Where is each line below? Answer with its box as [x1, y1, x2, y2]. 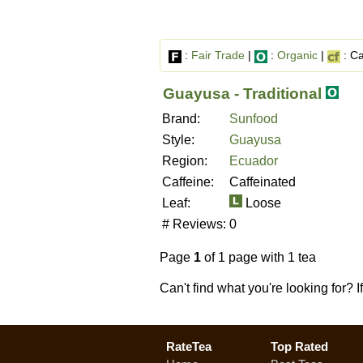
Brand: [162, 112, 200, 126]
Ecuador [229, 154, 278, 168]
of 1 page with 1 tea [201, 250, 316, 264]
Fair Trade [191, 49, 245, 62]
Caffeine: [162, 175, 214, 189]
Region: [162, 154, 207, 168]
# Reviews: [162, 217, 226, 231]
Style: [162, 133, 194, 147]
